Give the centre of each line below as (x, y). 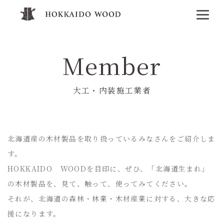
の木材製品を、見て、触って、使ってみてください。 (100, 183)
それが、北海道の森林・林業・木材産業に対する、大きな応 (111, 198)
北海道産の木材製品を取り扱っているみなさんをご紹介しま (111, 138)
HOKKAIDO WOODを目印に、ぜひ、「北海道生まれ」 (108, 168)
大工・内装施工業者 (112, 90)
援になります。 (34, 213)
